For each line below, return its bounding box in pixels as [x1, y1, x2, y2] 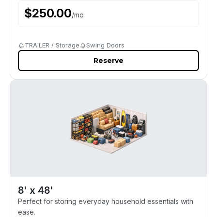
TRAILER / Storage [25, 41, 79, 49]
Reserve [93, 56, 124, 65]
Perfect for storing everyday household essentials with [18, 197, 193, 205]
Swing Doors [86, 41, 124, 49]
